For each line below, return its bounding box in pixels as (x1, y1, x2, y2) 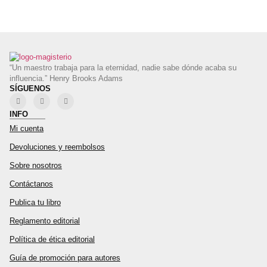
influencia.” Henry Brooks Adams (10, 73, 123, 83)
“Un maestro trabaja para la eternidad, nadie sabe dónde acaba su (10, 63, 237, 72)
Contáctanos (10, 179, 53, 188)
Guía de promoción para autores (10, 253, 120, 262)
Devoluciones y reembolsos (10, 142, 105, 151)
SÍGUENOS (10, 83, 51, 93)
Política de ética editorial (10, 234, 95, 244)
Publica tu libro (10, 197, 61, 207)
